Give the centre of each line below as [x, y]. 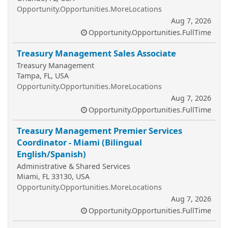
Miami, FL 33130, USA [53, 176]
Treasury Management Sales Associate [96, 53]
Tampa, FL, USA [43, 76]
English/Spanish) [51, 154]
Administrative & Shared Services [74, 166]
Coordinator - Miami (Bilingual [79, 142]
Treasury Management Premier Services [99, 131]
